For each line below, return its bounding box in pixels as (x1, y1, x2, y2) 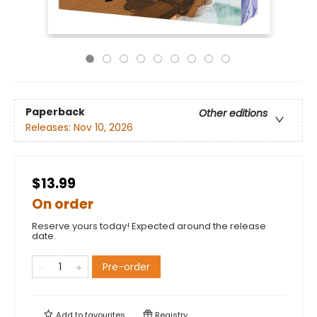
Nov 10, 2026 (74, 120, 133, 135)
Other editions (199, 106, 267, 121)
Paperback (25, 105, 85, 120)
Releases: (25, 120, 74, 135)
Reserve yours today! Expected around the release (32, 219, 266, 233)
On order (32, 195, 93, 214)
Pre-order (103, 260, 150, 274)
